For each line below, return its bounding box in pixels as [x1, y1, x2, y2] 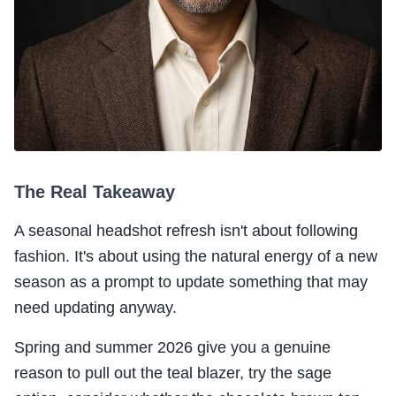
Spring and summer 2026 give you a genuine [14, 339, 331, 357]
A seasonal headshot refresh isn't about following [14, 222, 358, 240]
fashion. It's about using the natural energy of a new [14, 247, 377, 266]
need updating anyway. [14, 299, 177, 317]
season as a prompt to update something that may [14, 273, 368, 292]
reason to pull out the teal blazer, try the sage [14, 364, 331, 383]
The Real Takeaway [14, 182, 175, 202]
